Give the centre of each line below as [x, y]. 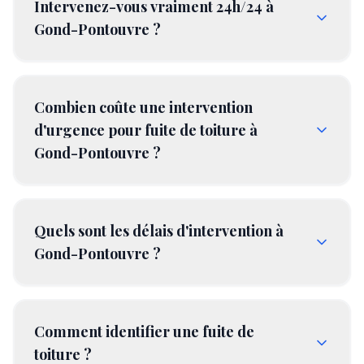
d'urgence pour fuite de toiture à [146, 130]
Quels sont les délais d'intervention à [159, 231]
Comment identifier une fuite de [144, 331]
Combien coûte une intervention [143, 107]
